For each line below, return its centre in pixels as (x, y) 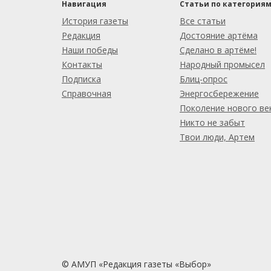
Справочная (87, 93)
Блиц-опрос (204, 79)
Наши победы (90, 50)
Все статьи (203, 21)
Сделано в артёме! (218, 50)
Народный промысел (222, 64)
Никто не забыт (212, 122)
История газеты (95, 21)
